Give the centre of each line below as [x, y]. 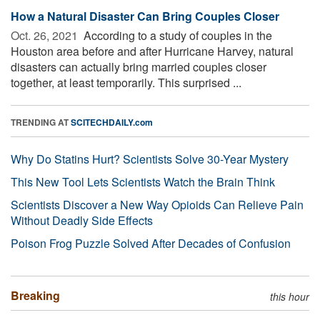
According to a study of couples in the [176, 35]
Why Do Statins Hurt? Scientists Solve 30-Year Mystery [150, 159]
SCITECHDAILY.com [112, 122]
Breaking [35, 295]
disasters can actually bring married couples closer [139, 66]
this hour [290, 296]
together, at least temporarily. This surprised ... [126, 82]
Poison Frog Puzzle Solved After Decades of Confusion [151, 243]
